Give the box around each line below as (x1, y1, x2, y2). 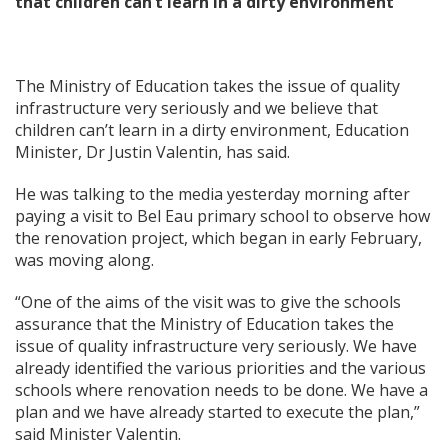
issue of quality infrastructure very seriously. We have (15, 335, 417, 358)
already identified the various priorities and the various (15, 357, 426, 380)
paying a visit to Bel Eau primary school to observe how (15, 205, 430, 228)
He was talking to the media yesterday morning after (15, 183, 410, 206)
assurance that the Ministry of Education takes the (15, 313, 394, 336)
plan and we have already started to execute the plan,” (15, 401, 420, 424)
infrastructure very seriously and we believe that (15, 97, 378, 120)
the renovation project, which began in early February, (15, 227, 422, 250)
